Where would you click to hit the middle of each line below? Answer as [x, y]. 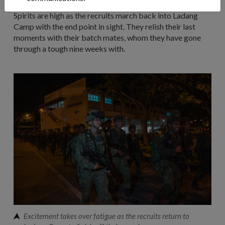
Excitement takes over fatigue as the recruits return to [106, 216]
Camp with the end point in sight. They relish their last [104, 26]
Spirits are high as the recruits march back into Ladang [106, 15]
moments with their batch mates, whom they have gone [107, 37]
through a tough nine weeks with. [69, 48]
